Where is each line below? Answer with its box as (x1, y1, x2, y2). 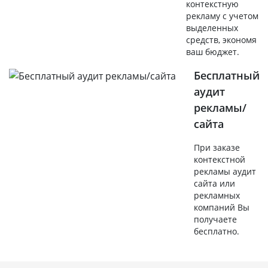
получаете (194, 213, 237, 225)
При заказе (194, 141, 240, 153)
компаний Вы (194, 201, 249, 213)
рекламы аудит (194, 165, 256, 177)
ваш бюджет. (186, 45, 239, 57)
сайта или (194, 177, 235, 189)
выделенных (186, 22, 238, 33)
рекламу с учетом (186, 10, 258, 22)
